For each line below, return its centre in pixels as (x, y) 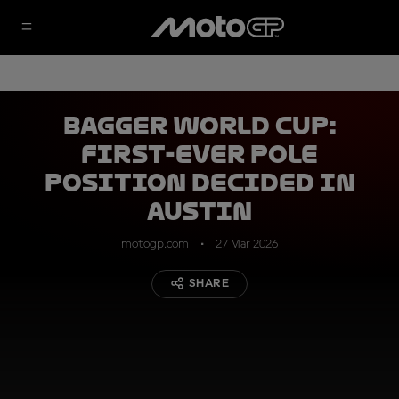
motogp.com (155, 244)
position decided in (199, 183)
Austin (199, 212)
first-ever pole (199, 155)
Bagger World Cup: (199, 126)
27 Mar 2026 (247, 244)
